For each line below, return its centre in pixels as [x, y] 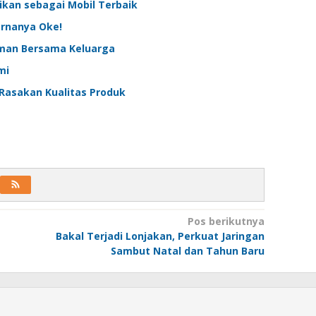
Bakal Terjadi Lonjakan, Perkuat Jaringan [160, 236]
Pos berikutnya [226, 221]
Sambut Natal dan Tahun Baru [187, 250]
